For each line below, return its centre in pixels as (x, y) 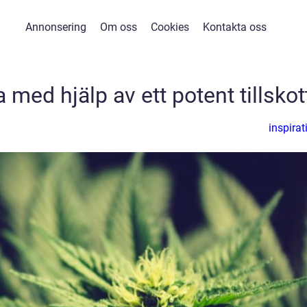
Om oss (118, 27)
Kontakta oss (234, 27)
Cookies (170, 27)
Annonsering (56, 27)
